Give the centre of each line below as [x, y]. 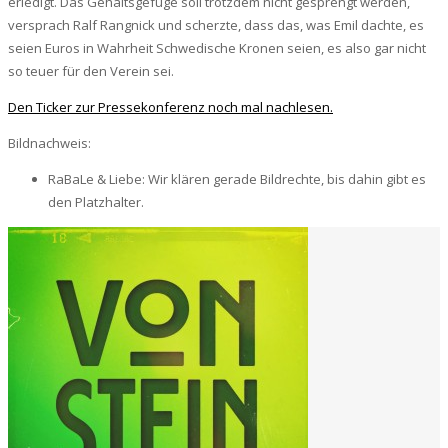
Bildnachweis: [49, 142]
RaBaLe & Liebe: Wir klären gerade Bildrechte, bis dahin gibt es [237, 178]
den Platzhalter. [96, 201]
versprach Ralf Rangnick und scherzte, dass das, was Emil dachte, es [216, 24]
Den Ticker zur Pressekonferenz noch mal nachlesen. [170, 106]
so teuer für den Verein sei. [91, 70]
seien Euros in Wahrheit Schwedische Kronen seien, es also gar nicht [217, 47]
